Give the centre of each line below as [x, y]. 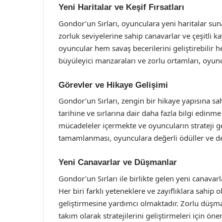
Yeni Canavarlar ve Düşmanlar [118, 162]
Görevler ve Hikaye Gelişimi [113, 85]
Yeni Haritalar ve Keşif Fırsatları [121, 7]
